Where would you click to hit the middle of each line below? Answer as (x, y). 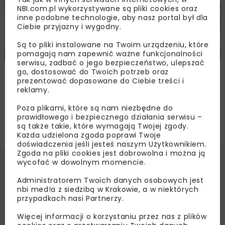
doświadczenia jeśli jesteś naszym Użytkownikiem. (112, 144)
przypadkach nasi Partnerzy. (71, 198)
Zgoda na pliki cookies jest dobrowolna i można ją (111, 153)
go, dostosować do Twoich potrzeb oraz (93, 72)
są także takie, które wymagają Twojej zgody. (103, 126)
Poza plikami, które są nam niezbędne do (95, 108)
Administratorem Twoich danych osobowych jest (110, 180)
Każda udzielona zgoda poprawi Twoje (89, 135)
